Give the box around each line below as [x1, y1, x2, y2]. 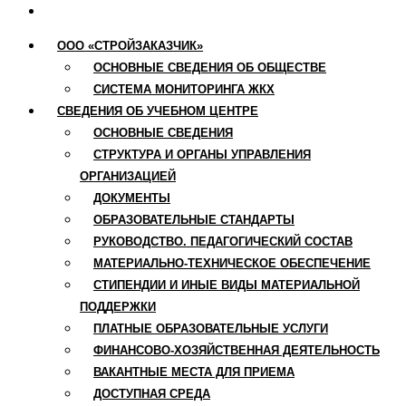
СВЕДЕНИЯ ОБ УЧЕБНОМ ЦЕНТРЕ [57, 104, 258, 119]
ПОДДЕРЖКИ [80, 300, 156, 314]
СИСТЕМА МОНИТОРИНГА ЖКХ [93, 82, 275, 97]
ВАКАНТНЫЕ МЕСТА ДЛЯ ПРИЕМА [93, 365, 295, 380]
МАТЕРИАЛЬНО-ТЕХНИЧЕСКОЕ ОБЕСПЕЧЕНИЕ [93, 256, 371, 271]
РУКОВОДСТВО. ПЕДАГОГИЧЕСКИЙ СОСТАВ [93, 235, 353, 249]
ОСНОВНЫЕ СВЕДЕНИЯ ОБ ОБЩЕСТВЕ [93, 61, 326, 75]
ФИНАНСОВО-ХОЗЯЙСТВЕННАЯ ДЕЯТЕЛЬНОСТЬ [93, 343, 380, 358]
